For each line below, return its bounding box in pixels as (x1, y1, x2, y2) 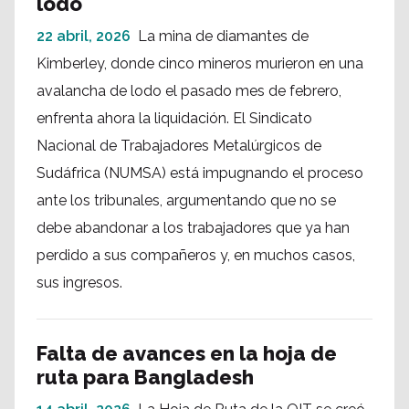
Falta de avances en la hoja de (37, 341, 337, 365)
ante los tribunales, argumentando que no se (37, 192, 336, 209)
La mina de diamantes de (138, 27, 309, 45)
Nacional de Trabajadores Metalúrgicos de (37, 137, 321, 154)
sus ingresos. (37, 274, 122, 291)
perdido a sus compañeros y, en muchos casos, (37, 246, 355, 264)
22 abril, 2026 (37, 27, 131, 45)
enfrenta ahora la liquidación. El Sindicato (37, 110, 312, 127)
